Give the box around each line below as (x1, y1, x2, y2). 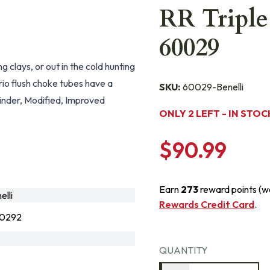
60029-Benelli (183, 81, 243, 93)
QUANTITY (159, 244, 208, 256)
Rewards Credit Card (159, 198, 254, 210)
